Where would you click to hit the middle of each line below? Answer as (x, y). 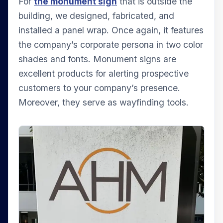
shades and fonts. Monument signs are (97, 59)
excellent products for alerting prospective (104, 73)
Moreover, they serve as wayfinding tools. (104, 102)
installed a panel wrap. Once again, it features (111, 30)
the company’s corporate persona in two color (111, 44)
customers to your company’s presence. (99, 88)
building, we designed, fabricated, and (96, 15)
